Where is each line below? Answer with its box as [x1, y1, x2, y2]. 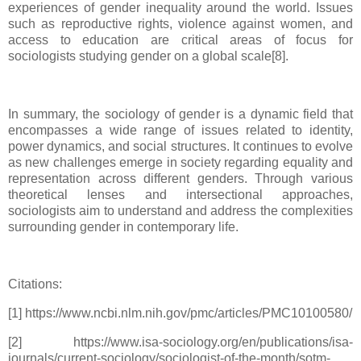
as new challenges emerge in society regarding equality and [8, 155, 353, 169]
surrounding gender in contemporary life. [8, 219, 239, 234]
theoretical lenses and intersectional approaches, [8, 187, 353, 201]
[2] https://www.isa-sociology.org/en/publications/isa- [8, 334, 353, 349]
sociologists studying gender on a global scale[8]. [8, 48, 288, 63]
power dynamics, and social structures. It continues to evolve [8, 139, 353, 153]
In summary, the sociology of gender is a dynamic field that [8, 106, 353, 121]
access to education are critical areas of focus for [8, 32, 353, 47]
